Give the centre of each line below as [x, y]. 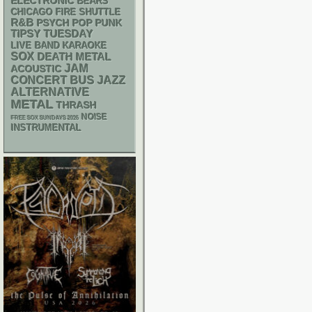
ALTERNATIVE [50, 92]
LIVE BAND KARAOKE [59, 46]
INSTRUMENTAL [46, 128]
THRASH [77, 105]
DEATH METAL [75, 57]
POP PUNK [97, 23]
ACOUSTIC [37, 69]
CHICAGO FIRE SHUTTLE [66, 13]
